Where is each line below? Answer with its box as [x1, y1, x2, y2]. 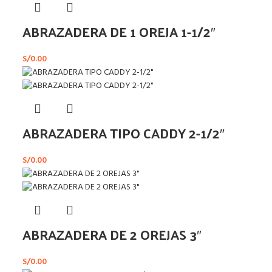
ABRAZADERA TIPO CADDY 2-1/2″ [22, 120, 225, 145]
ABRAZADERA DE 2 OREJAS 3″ [22, 222, 202, 246]
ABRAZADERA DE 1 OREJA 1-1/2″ [22, 19, 216, 44]
